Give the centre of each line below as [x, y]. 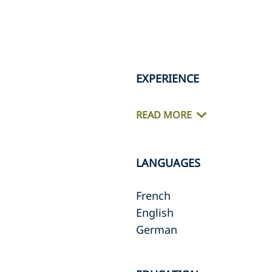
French [153, 195]
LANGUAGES [168, 163]
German [157, 229]
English [155, 212]
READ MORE [164, 115]
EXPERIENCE [168, 78]
